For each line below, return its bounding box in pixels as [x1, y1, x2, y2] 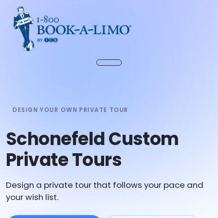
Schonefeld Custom [6, 127, 179, 152]
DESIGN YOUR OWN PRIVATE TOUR [13, 105, 128, 114]
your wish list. [6, 191, 58, 203]
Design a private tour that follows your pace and [6, 179, 203, 191]
